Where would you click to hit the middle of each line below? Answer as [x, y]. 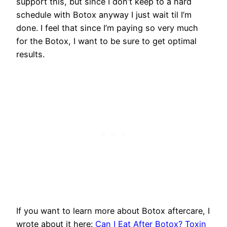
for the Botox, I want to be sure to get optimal [106, 41]
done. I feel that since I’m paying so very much [107, 28]
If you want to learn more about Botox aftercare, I [113, 211]
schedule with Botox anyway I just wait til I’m [104, 15]
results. [32, 54]
